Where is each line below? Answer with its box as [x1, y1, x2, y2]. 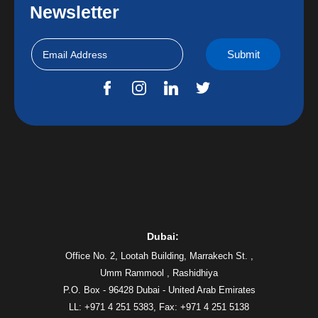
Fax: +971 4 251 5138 [159, 301, 249, 312]
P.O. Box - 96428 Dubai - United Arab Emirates [62, 284, 256, 295]
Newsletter [30, 2, 119, 23]
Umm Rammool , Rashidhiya [100, 267, 218, 278]
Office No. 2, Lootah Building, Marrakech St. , [65, 250, 253, 261]
